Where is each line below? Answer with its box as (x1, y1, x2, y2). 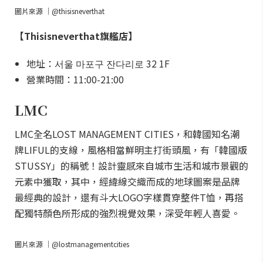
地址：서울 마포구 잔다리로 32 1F (26, 56, 170, 70)
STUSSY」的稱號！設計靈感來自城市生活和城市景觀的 (15, 159, 248, 173)
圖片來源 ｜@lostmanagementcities (15, 239, 129, 249)
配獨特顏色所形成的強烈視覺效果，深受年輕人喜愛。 (15, 206, 240, 220)
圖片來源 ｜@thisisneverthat (15, 6, 104, 16)
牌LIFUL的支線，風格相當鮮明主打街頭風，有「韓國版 (15, 143, 247, 157)
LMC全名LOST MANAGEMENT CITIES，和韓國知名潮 (15, 127, 240, 141)
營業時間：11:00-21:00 (26, 72, 124, 86)
